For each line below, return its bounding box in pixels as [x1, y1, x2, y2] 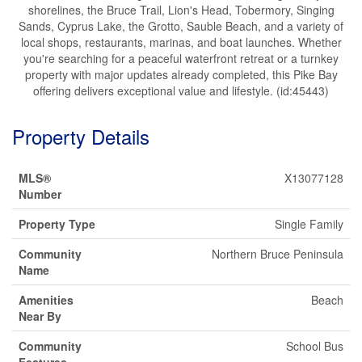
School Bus [286, 338, 343, 354]
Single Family [275, 216, 343, 232]
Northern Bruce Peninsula [212, 246, 343, 262]
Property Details [12, 122, 149, 150]
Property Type [19, 216, 95, 232]
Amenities [19, 292, 74, 308]
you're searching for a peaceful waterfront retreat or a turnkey [23, 50, 339, 66]
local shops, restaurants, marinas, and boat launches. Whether [20, 34, 342, 50]
